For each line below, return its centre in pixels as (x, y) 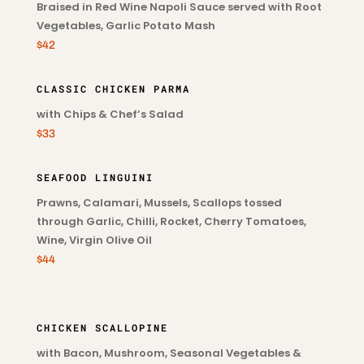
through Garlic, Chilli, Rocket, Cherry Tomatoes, (171, 221)
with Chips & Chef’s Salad (110, 114)
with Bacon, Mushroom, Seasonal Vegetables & (169, 353)
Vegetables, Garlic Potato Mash (126, 26)
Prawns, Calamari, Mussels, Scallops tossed (159, 203)
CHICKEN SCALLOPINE (102, 327)
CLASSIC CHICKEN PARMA (113, 89)
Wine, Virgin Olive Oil (94, 240)
